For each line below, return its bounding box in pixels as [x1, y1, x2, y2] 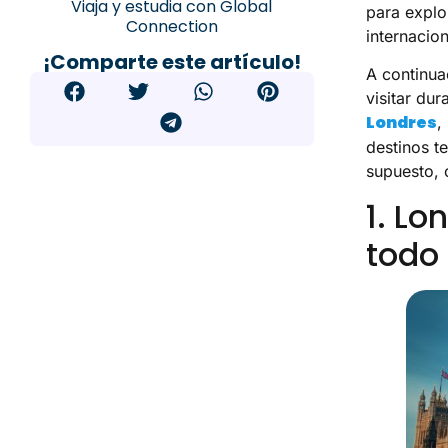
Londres [365, 111, 437, 135]
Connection [125, 15, 218, 39]
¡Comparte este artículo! [42, 48, 301, 77]
